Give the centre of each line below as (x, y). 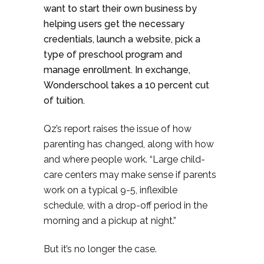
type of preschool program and (113, 55)
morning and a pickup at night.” (110, 221)
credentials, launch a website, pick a (122, 39)
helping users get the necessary (114, 24)
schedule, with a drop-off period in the (126, 205)
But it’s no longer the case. (100, 249)
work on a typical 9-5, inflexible (110, 190)
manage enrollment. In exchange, (117, 70)
